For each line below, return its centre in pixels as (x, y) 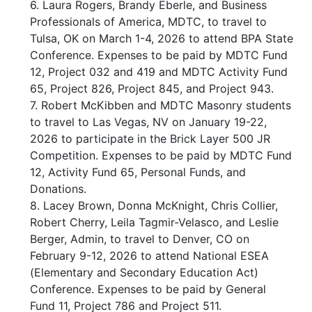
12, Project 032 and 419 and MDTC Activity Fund (159, 72)
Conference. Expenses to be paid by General (148, 289)
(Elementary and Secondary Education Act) (144, 273)
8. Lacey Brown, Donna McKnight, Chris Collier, (154, 206)
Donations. (58, 189)
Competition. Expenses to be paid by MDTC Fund (161, 156)
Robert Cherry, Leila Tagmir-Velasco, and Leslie (154, 223)
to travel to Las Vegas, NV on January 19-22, (148, 122)
